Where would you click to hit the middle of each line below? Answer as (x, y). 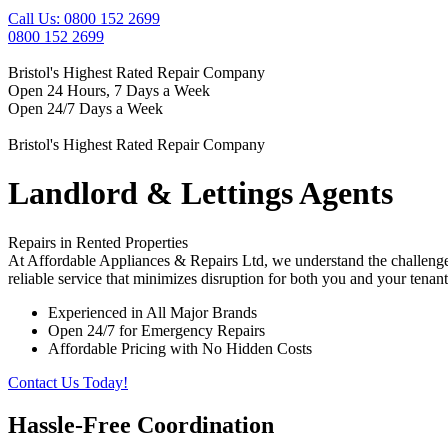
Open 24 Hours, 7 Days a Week (109, 90)
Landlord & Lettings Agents (200, 193)
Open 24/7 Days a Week (85, 108)
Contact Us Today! (68, 382)
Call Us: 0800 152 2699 (84, 18)
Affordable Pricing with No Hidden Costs (180, 348)
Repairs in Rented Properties (98, 242)
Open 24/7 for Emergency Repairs (156, 330)
